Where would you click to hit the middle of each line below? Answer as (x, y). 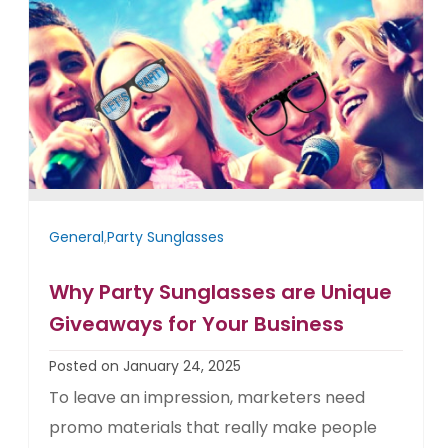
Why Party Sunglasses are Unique (221, 292)
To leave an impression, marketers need (207, 398)
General (77, 237)
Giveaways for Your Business (197, 324)
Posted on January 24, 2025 (145, 366)
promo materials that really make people (213, 428)
